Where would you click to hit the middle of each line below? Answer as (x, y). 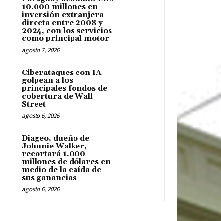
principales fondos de (64, 89)
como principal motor (65, 39)
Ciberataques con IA (61, 73)
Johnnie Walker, (54, 147)
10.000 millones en (60, 7)
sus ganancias (49, 178)
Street (34, 105)
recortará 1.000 (54, 154)
